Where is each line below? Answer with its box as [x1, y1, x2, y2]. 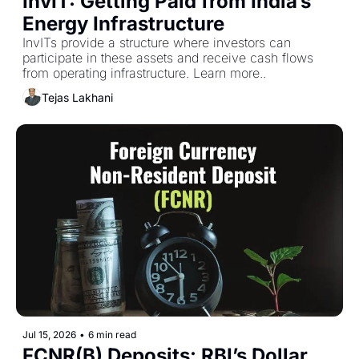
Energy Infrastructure [22, 12, 224, 36]
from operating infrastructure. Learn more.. [22, 65, 266, 82]
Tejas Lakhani [42, 90, 113, 104]
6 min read [88, 329, 136, 341]
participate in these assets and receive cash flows [22, 50, 313, 67]
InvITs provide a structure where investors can [22, 34, 291, 51]
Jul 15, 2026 [22, 329, 76, 341]
